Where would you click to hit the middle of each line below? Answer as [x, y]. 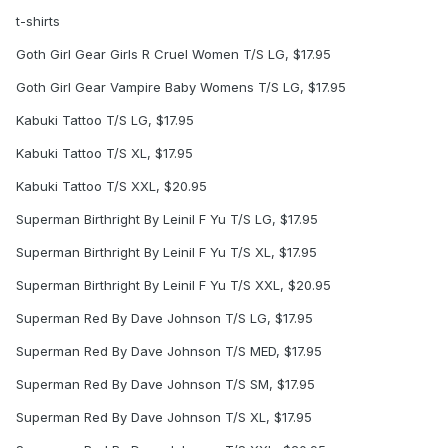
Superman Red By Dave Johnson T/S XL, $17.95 [164, 417]
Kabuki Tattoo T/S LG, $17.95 [105, 120]
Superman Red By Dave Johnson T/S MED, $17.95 [169, 351]
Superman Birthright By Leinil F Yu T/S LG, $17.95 [167, 219]
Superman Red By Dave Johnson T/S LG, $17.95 [164, 318]
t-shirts [38, 21]
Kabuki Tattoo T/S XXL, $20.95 [111, 186]
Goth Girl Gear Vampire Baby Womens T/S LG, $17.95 [181, 87]
